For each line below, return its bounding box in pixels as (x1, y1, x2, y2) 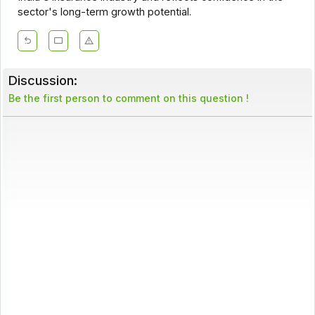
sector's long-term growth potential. (17, 6, 191, 19)
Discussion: (8, 72, 77, 89)
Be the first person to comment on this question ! (8, 92, 249, 105)
